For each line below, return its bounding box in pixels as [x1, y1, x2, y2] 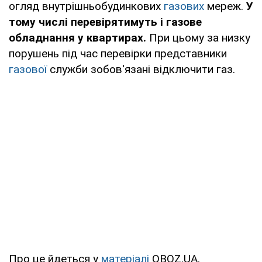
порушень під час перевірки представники [9, 46, 227, 60]
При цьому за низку [146, 30, 250, 44]
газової [9, 62, 47, 76]
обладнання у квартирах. [9, 30, 146, 44]
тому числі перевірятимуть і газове [9, 15, 202, 29]
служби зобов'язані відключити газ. [47, 62, 235, 76]
